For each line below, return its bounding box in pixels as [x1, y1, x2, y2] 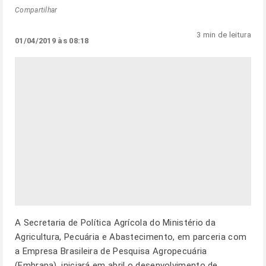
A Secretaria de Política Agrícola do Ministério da [15, 217, 216, 228]
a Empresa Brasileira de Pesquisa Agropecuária [15, 246, 207, 256]
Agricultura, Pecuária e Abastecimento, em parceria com [15, 232, 247, 242]
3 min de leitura [197, 30, 251, 39]
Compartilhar [15, 6, 58, 14]
